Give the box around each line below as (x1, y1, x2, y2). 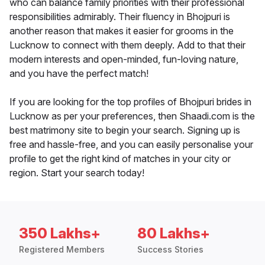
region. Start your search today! (9, 167, 144, 179)
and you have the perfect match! (9, 67, 148, 80)
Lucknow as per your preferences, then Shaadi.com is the (9, 110, 255, 122)
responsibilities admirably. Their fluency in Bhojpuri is (9, 11, 230, 23)
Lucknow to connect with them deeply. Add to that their (9, 39, 245, 51)
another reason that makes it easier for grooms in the (9, 25, 234, 37)
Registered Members (19, 244, 105, 255)
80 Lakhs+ (137, 225, 210, 243)
